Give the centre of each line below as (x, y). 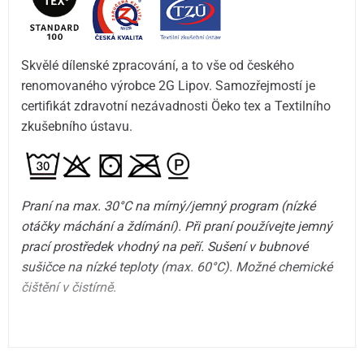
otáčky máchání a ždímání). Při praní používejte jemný (177, 227)
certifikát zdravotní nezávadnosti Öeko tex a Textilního (176, 106)
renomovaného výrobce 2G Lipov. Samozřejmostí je (169, 86)
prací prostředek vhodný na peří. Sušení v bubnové (165, 247)
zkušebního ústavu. (77, 127)
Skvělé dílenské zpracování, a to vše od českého (158, 66)
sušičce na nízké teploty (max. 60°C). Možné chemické (177, 267)
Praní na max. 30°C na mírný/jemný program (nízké (169, 206)
